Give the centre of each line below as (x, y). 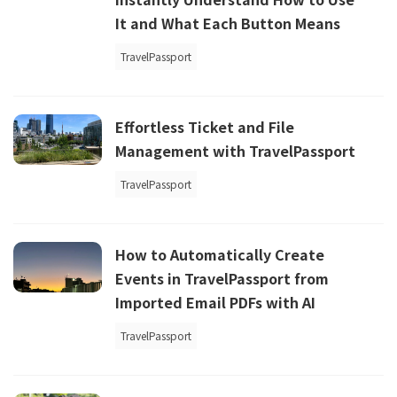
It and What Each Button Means (228, 23)
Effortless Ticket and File (205, 127)
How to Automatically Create (220, 255)
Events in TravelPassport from (222, 279)
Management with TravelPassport (235, 151)
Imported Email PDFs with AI (215, 303)
